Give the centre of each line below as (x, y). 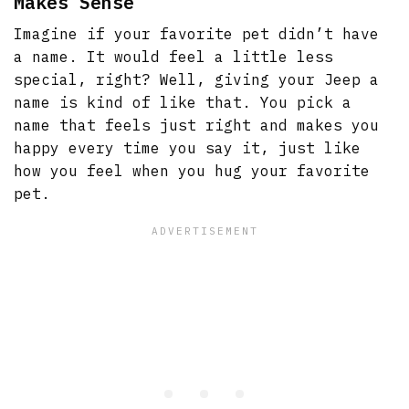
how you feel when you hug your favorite (192, 170)
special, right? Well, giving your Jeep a (197, 79)
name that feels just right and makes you (197, 125)
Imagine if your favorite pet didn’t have (197, 33)
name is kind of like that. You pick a (183, 102)
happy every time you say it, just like (188, 147)
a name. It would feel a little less (174, 56)
